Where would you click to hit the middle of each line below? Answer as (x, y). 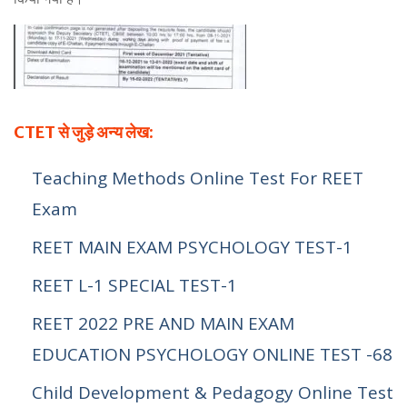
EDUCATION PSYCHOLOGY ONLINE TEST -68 (212, 354)
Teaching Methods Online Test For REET (198, 178)
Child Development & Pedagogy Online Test (213, 392)
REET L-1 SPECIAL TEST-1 (134, 285)
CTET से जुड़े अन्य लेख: (84, 132)
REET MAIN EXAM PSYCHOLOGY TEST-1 (192, 247)
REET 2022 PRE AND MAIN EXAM (163, 323)
